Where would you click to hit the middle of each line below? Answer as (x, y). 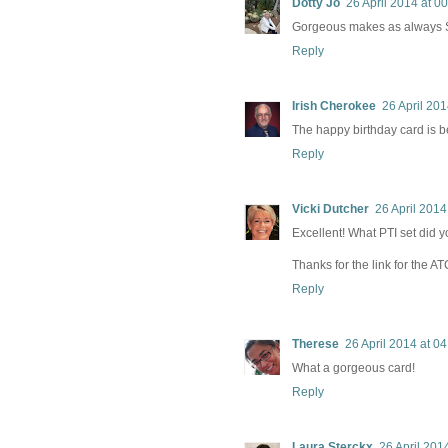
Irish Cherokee (334, 106)
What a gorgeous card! (353, 368)
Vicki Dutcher (330, 209)
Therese (315, 344)
